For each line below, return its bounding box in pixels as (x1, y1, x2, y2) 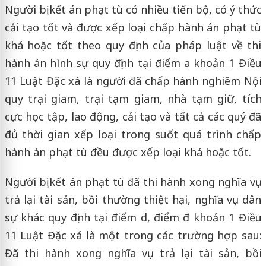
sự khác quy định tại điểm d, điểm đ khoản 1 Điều (4, 210, 262, 224)
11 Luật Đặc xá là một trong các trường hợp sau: (4, 228, 262, 242)
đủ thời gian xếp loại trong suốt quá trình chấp (4, 127, 262, 141)
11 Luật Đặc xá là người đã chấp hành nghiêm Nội (4, 74, 262, 88)
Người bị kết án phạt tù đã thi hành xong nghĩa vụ (4, 175, 262, 189)
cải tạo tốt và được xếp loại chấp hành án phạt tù (4, 20, 262, 34)
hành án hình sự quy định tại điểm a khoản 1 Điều (4, 56, 262, 70)
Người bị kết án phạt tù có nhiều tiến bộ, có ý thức (4, 2, 262, 17)
